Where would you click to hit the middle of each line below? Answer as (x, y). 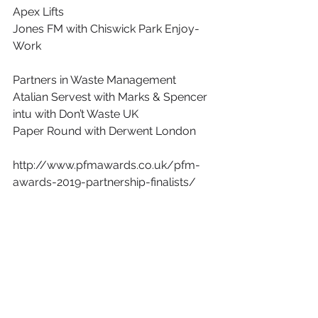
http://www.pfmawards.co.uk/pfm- (106, 165)
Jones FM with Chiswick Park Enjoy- (106, 29)
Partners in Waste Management (94, 80)
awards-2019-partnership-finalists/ (104, 182)
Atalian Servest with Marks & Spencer (110, 97)
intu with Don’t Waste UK (76, 114)
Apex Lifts (38, 12)
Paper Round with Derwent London (104, 131)
